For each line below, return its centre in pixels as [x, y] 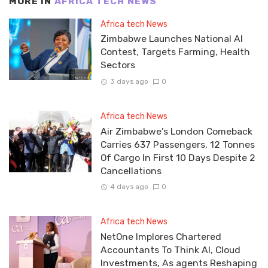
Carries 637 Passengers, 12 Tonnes [177, 144]
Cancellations [131, 170]
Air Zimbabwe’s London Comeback [176, 131]
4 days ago [129, 186]
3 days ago [129, 81]
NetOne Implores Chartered [161, 236]
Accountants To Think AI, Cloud [170, 249]
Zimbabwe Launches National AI [171, 39]
